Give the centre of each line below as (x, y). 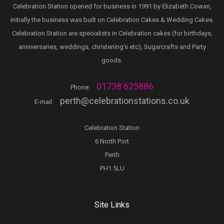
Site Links (112, 205)
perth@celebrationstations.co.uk (125, 101)
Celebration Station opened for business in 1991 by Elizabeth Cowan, (112, 6)
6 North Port (112, 141)
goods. (112, 60)
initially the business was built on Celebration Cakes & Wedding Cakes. (112, 20)
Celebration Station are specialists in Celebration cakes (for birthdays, (112, 33)
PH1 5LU (112, 168)
